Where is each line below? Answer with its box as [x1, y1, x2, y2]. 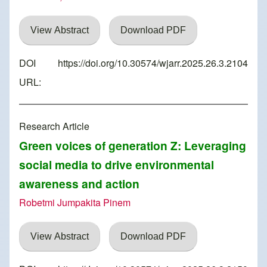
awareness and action [19, 175, 139, 193]
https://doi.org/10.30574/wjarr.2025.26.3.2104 [58, 56, 248, 70]
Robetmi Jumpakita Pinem [19, 195, 131, 210]
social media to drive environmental [19, 156, 214, 173]
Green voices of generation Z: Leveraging [19, 137, 246, 154]
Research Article [19, 119, 89, 133]
